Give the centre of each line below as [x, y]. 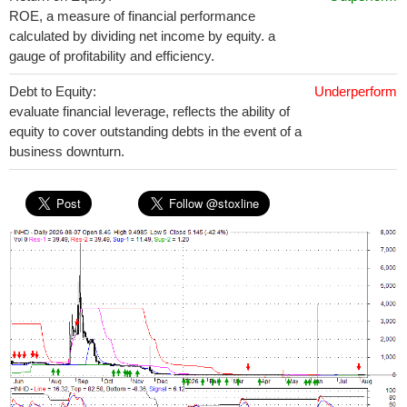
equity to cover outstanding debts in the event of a [155, 131]
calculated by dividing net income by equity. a [142, 36]
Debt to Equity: [53, 91]
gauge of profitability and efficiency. [112, 56]
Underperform [356, 91]
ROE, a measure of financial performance [132, 16]
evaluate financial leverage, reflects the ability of [149, 111]
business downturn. [67, 151]
